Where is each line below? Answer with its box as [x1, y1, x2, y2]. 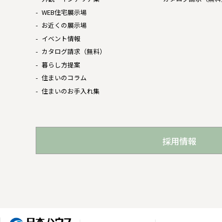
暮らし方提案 [41, 59, 80, 69]
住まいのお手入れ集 [41, 86, 100, 96]
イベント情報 [41, 33, 80, 43]
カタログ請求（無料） [41, 47, 106, 56]
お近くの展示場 [41, 20, 87, 30]
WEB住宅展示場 [41, 7, 87, 17]
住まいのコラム [41, 73, 87, 82]
